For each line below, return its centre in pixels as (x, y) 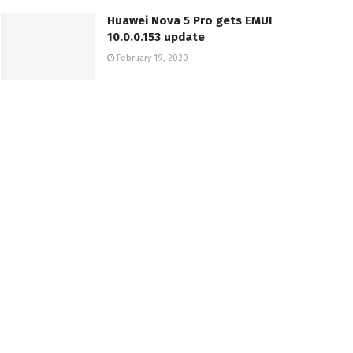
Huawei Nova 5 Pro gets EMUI (190, 20)
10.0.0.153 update (156, 37)
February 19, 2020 (151, 58)
